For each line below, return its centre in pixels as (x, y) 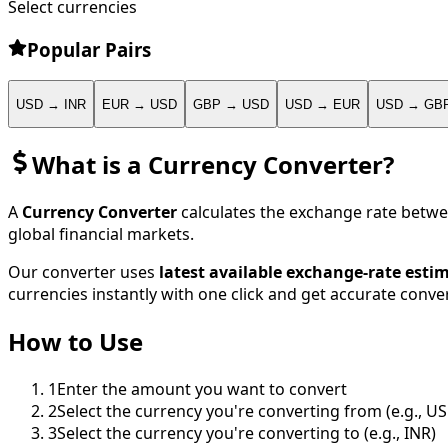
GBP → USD (231, 104)
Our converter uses (83, 271)
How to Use (75, 341)
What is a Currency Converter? (213, 164)
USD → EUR (322, 104)
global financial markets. (101, 233)
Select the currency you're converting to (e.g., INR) (246, 432)
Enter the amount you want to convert (202, 388)
